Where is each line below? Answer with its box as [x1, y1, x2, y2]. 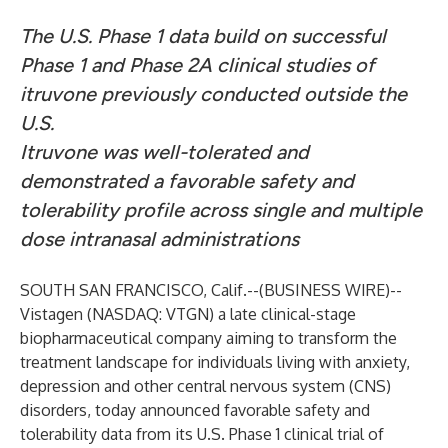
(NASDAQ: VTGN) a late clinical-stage [83, 304, 356, 324]
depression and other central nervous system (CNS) [20, 376, 391, 396]
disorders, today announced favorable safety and [20, 400, 370, 420]
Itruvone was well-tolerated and [20, 140, 309, 164]
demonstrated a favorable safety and [20, 169, 354, 193]
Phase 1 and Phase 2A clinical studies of [20, 53, 375, 77]
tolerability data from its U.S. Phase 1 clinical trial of [20, 424, 384, 444]
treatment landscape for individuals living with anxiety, [20, 352, 410, 372]
